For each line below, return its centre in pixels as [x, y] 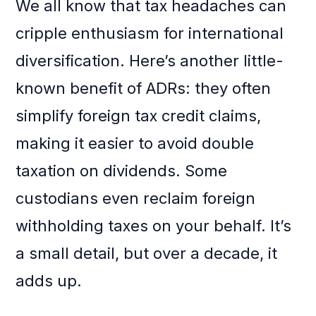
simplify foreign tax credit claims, [139, 116]
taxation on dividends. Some [122, 171]
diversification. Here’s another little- [150, 61]
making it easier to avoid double [135, 144]
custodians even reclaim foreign [136, 199]
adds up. [49, 281]
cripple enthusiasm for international [150, 34]
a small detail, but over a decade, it [147, 254]
